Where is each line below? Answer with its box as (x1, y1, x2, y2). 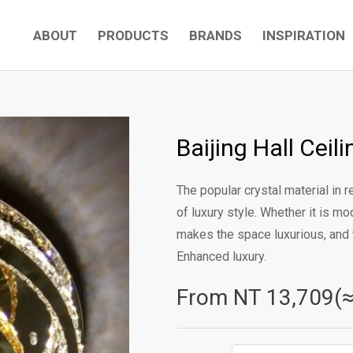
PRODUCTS (98, 28, 169, 43)
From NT (176, 284, 266, 310)
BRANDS (189, 28, 242, 43)
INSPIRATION (262, 28, 345, 43)
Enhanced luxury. (176, 249, 266, 264)
